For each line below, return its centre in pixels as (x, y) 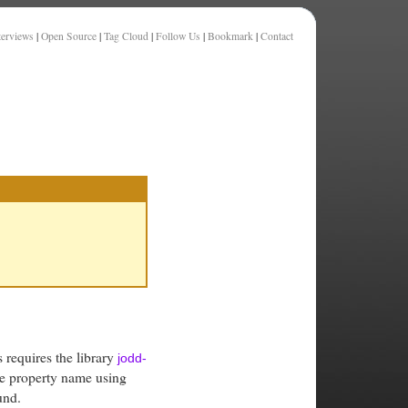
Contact (277, 36)
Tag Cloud (126, 36)
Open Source (69, 36)
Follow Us (178, 36)
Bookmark (230, 36)
